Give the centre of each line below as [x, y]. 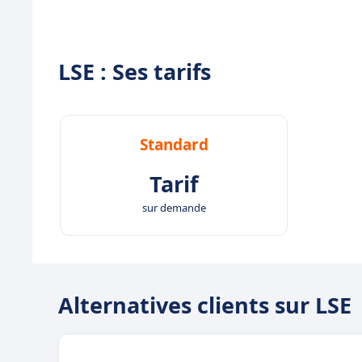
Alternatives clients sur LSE [205, 305]
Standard [174, 145]
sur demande [174, 208]
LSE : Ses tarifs [135, 72]
